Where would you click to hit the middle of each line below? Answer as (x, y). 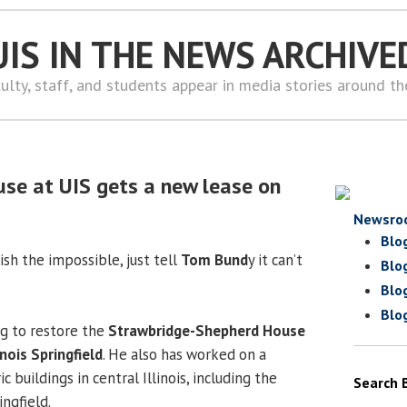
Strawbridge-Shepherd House (207, 330)
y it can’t (275, 259)
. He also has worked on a (184, 354)
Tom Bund (214, 259)
